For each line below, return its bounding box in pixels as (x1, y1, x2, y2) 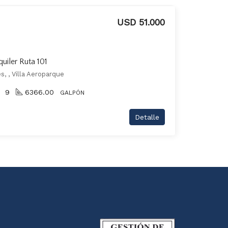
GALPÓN (60, 89, 84, 96)
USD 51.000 (117, 17, 165, 27)
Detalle (135, 113, 159, 121)
